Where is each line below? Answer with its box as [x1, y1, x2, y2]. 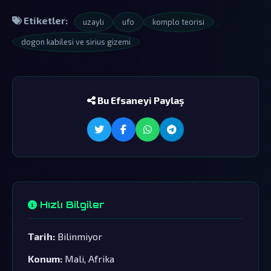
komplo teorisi [152, 16, 204, 27]
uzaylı [83, 16, 104, 27]
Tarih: [28, 230, 55, 242]
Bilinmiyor [55, 230, 102, 242]
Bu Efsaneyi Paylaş [95, 94, 184, 106]
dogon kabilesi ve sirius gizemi [21, 36, 131, 47]
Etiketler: [22, 14, 68, 26]
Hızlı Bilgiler [37, 198, 105, 211]
